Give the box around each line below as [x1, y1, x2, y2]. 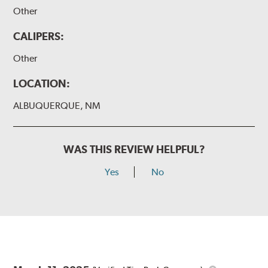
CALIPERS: [13, 30, 65, 43]
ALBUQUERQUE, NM [13, 100, 101, 112]
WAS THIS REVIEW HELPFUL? [63, 143, 205, 156]
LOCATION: [13, 77, 71, 90]
